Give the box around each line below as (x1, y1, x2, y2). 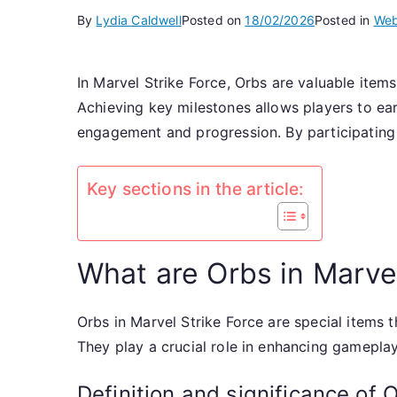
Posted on (181, 12, 245, 28)
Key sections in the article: (87, 178, 304, 200)
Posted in (314, 12, 374, 28)
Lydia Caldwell (96, 12, 182, 28)
